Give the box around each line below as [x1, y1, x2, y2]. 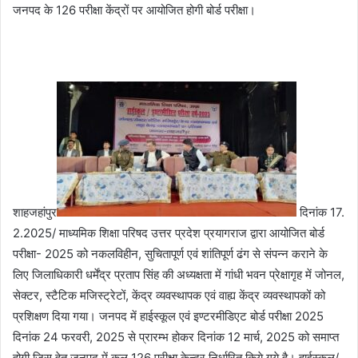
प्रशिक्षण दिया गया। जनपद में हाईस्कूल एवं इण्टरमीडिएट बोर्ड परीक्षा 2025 [13, 308, 324, 324]
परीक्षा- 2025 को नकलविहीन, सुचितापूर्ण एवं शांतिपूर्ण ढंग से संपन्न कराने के [13, 246, 328, 262]
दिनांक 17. [296, 205, 344, 221]
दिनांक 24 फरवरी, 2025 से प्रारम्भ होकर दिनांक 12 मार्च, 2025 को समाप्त [13, 329, 339, 345]
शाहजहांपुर [13, 205, 57, 221]
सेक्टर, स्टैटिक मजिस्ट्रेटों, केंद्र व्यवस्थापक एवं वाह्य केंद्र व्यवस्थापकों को [13, 288, 325, 304]
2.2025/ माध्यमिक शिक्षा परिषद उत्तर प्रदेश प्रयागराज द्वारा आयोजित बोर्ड [13, 225, 324, 241]
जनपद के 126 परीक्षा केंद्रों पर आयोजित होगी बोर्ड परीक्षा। [13, 2, 256, 18]
